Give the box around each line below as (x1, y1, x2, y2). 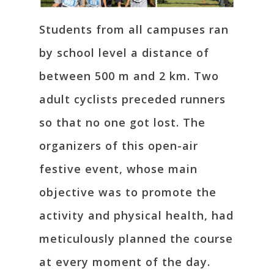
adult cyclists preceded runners (39, 91, 226, 106)
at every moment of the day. (39, 254, 210, 269)
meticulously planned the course (39, 231, 233, 246)
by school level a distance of (39, 45, 209, 60)
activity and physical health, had (39, 207, 234, 223)
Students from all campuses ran (39, 21, 229, 37)
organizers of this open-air (39, 138, 198, 153)
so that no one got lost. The (39, 114, 206, 130)
